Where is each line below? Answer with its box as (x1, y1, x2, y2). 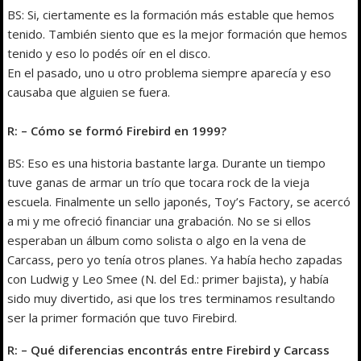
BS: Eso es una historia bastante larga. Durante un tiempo (7, 155, 326, 172)
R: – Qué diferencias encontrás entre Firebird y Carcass (7, 342, 330, 359)
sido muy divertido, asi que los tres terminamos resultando (7, 290, 336, 307)
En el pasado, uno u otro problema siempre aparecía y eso (7, 64, 332, 81)
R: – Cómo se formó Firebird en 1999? (7, 122, 227, 139)
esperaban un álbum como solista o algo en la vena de (7, 232, 307, 249)
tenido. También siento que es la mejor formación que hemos (7, 26, 348, 43)
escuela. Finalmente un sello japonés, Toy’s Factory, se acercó (7, 193, 351, 210)
